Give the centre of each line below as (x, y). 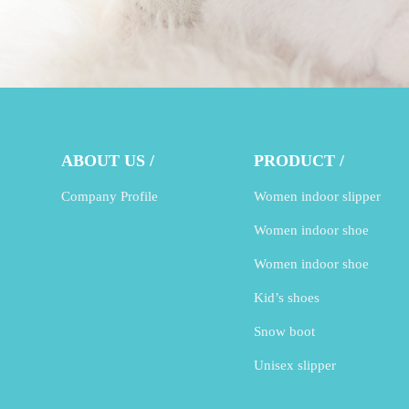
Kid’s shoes (287, 298)
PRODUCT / (299, 161)
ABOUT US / (108, 161)
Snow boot (285, 332)
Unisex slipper (295, 366)
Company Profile (110, 197)
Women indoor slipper (318, 197)
